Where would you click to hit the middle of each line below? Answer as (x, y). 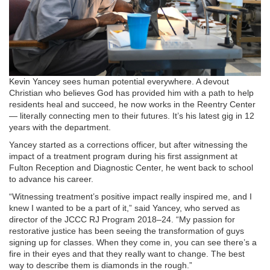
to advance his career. (51, 179)
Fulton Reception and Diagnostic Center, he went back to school (131, 168)
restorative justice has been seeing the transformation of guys (127, 231)
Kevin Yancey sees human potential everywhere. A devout (119, 82)
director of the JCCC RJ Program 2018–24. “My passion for (122, 220)
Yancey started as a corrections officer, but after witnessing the (128, 145)
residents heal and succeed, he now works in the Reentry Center (132, 105)
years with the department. (60, 127)
